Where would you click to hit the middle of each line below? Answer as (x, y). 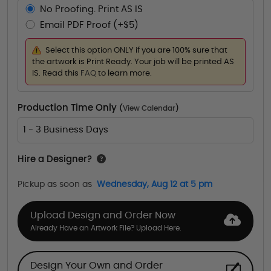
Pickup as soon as (55, 184)
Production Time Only (68, 108)
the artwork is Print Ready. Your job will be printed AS (133, 62)
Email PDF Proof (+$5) (89, 25)
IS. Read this (56, 73)
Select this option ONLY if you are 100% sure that (136, 50)
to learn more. (125, 73)
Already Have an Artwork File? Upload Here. (106, 228)
